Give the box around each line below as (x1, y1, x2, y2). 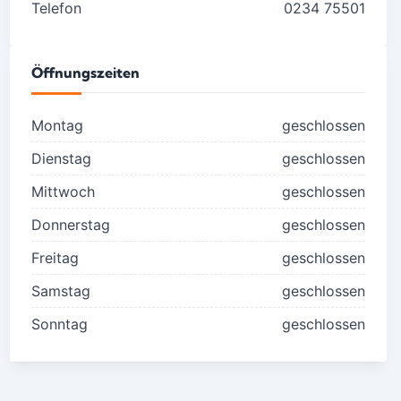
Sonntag (30, 315, 88, 333)
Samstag (30, 282, 90, 300)
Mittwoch (30, 183, 95, 200)
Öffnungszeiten (30, 64, 140, 81)
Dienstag (30, 149, 91, 167)
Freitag (30, 249, 79, 267)
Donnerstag (30, 216, 110, 234)
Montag (30, 116, 83, 134)
